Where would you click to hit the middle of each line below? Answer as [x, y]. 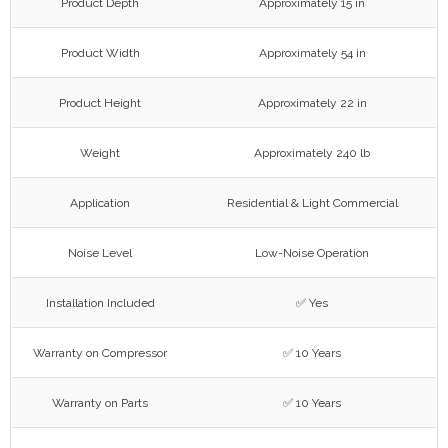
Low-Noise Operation [312, 252]
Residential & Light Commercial [312, 202]
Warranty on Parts [100, 402]
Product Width [100, 52]
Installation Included [100, 302]
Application [100, 202]
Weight [100, 152]
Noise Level [100, 252]
